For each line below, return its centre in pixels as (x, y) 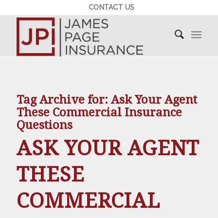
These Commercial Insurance (99, 112)
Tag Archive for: (64, 100)
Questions (44, 125)
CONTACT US (111, 7)
